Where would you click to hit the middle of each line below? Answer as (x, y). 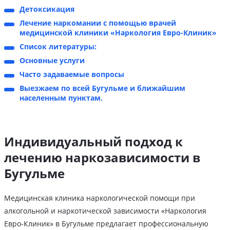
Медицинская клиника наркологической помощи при (100, 198)
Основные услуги (52, 61)
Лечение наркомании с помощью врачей (98, 23)
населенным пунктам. (61, 98)
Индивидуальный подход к (93, 142)
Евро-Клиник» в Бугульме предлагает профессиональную (106, 224)
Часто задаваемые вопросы (72, 74)
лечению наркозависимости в (102, 158)
